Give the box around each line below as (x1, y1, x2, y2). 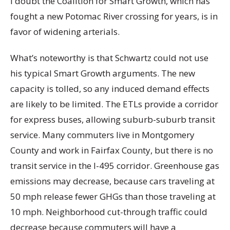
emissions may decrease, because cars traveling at (10, 175, 215, 187)
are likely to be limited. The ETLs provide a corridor (10, 98, 218, 110)
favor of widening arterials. (10, 25, 120, 37)
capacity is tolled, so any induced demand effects (10, 82, 209, 94)
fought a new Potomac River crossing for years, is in (10, 10, 218, 22)
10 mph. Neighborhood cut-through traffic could (10, 205, 207, 218)
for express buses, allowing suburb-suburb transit (10, 113, 215, 125)
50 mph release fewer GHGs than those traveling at (10, 190, 216, 202)
